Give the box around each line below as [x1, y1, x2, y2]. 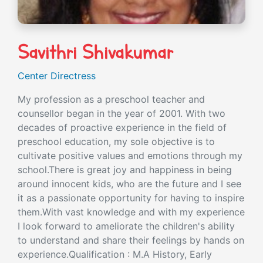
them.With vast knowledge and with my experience [18, 205, 245, 218]
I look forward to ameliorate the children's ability [18, 220, 235, 232]
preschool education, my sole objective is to [18, 135, 215, 147]
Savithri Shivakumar [18, 39, 173, 65]
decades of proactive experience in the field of [18, 121, 227, 133]
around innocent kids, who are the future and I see [18, 177, 241, 190]
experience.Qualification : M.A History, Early [18, 248, 212, 260]
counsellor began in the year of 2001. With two [18, 107, 225, 119]
